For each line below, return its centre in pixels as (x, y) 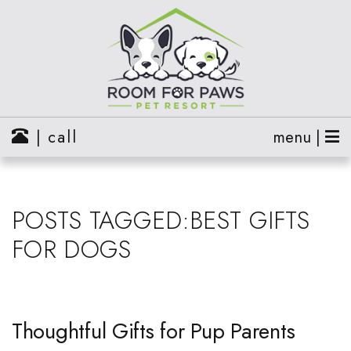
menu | (299, 137)
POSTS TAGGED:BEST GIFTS (161, 220)
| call (53, 137)
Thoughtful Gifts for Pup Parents (154, 331)
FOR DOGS (72, 249)
